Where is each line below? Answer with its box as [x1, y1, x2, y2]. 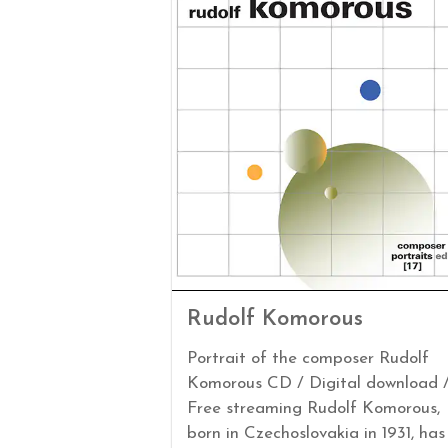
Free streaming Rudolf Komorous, [187, 399, 440, 417]
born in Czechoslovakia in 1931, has [187, 424, 445, 442]
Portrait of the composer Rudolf [187, 349, 429, 367]
